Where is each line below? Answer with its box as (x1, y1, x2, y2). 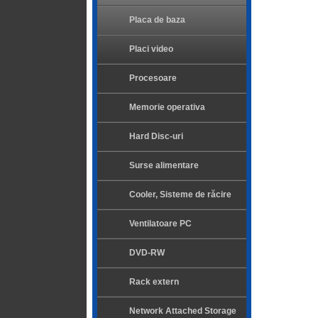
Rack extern (129, 277, 179, 287)
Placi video (129, 44, 173, 54)
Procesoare (129, 73, 177, 83)
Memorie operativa (129, 102, 205, 112)
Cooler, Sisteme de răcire (129, 190, 231, 199)
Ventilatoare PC (129, 219, 192, 229)
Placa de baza (129, 15, 185, 25)
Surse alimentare (129, 160, 199, 170)
